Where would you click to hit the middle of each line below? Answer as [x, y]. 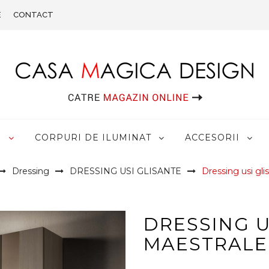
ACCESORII [212, 138]
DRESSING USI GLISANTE [125, 171]
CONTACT [33, 15]
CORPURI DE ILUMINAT [93, 138]
